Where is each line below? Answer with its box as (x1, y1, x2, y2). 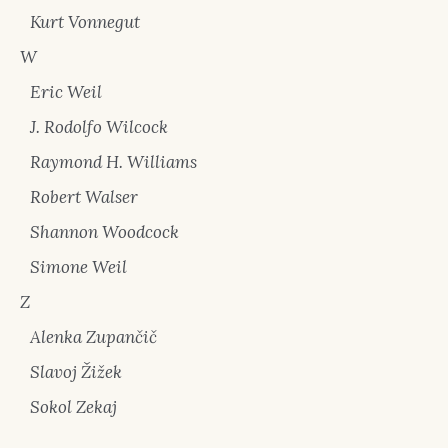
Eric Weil (30, 81, 102, 103)
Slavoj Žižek (30, 361, 122, 383)
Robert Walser (30, 186, 138, 208)
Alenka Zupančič (30, 326, 157, 348)
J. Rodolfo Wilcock (30, 116, 168, 138)
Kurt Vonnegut (30, 11, 140, 33)
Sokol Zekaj (30, 396, 117, 418)
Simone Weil (30, 256, 127, 278)
